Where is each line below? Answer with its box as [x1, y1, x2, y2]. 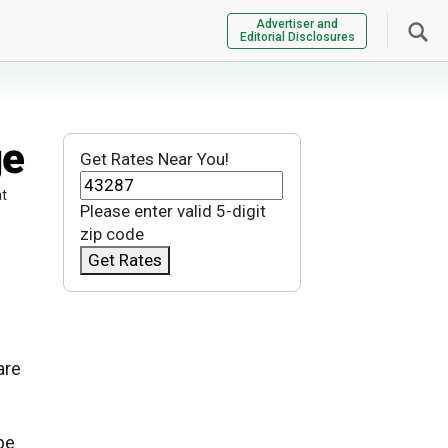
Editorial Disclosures [239, 29, 355, 44]
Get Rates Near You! [79, 149, 229, 170]
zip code [79, 224, 144, 245]
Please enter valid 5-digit [79, 201, 266, 222]
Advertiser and [256, 16, 338, 31]
